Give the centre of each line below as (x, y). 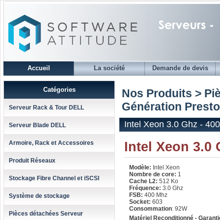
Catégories (59, 90)
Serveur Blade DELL (37, 125)
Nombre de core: (153, 174)
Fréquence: (145, 188)
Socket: (141, 202)
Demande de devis (180, 68)
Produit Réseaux (32, 161)
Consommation (151, 209)
